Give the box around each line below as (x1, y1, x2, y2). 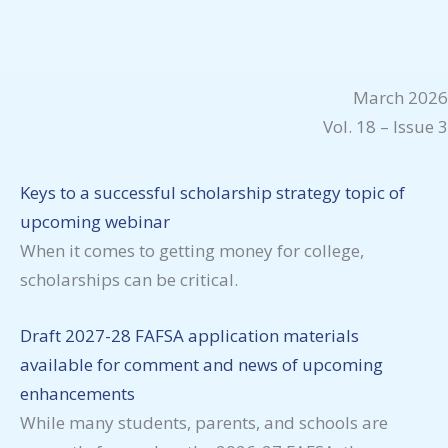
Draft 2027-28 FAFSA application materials (20, 324, 359, 348)
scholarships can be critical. (20, 268, 242, 292)
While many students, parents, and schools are (20, 411, 388, 435)
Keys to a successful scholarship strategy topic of (20, 181, 405, 205)
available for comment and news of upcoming (20, 353, 383, 377)
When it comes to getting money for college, (20, 239, 364, 263)
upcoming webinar (20, 210, 170, 234)
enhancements (20, 382, 135, 406)
